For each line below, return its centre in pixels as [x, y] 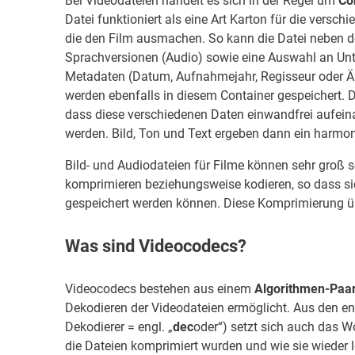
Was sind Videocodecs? [156, 246]
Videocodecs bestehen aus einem [160, 288]
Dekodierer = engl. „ [119, 326]
